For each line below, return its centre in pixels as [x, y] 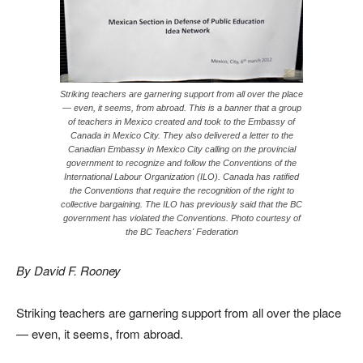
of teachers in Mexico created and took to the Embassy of [181, 122]
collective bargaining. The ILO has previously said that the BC [181, 204]
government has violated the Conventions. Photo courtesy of [181, 218]
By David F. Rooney [68, 270]
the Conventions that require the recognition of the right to [181, 190]
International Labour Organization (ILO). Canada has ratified [181, 177]
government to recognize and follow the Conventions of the [181, 163]
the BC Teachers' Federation [181, 232]
